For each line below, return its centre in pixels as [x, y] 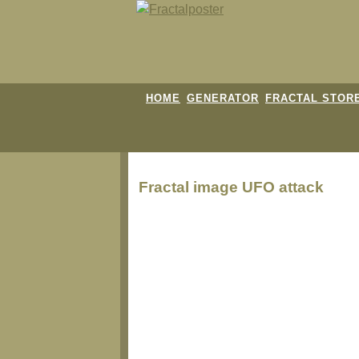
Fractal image [190, 187]
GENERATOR [223, 98]
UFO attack [283, 187]
